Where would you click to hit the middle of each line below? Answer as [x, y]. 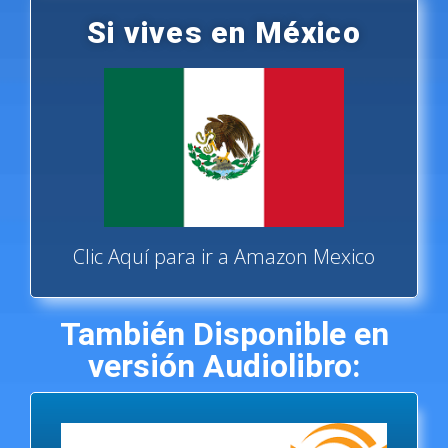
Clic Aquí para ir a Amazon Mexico [224, 257]
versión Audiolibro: [224, 366]
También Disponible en [224, 334]
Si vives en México [224, 33]
